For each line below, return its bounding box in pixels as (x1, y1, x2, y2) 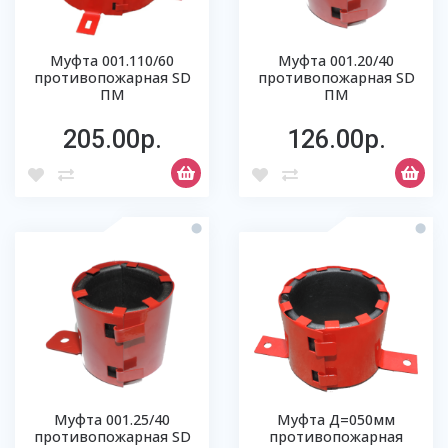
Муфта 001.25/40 (54, 410, 170, 429)
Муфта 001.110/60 (50, 51, 174, 70)
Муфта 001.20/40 (278, 51, 394, 70)
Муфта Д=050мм (277, 410, 395, 429)
